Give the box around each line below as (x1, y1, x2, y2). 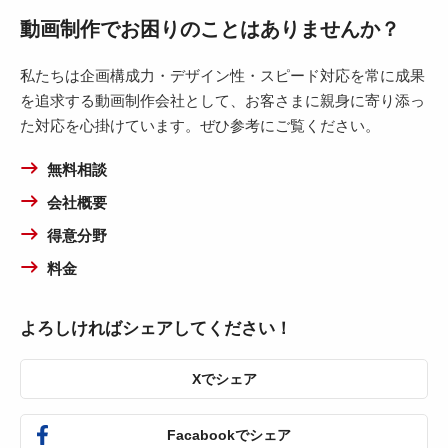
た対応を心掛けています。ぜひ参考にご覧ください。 (20, 117, 380, 134)
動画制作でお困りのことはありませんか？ (20, 18, 400, 40)
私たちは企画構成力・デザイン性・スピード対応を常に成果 (20, 67, 425, 84)
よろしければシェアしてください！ (20, 319, 292, 338)
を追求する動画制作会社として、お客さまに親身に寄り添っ (20, 92, 425, 109)
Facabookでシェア (167, 426, 292, 443)
